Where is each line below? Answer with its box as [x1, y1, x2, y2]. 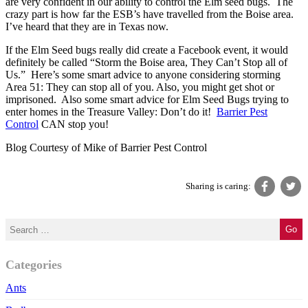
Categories [5, 257, 62, 272]
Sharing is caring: [186, 181, 253, 192]
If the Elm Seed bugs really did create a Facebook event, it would [5, 44, 288, 56]
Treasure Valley [87, 106, 155, 118]
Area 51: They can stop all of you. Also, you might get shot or [5, 81, 274, 93]
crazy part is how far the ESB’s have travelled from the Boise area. [5, 8, 296, 21]
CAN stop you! [38, 118, 109, 131]
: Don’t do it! [155, 106, 217, 118]
